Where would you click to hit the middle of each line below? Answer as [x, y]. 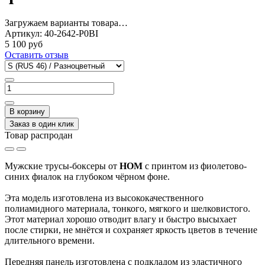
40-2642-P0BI [71, 33]
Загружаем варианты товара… [66, 22]
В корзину [27, 111]
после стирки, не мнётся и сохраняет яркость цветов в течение [131, 230]
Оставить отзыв [37, 54]
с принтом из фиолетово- [195, 166]
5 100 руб [24, 44]
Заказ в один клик [42, 124]
